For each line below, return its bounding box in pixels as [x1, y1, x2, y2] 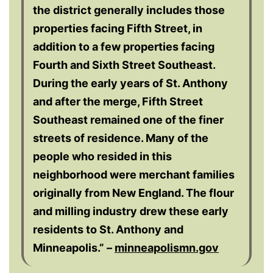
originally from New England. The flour [33, 186, 234, 199]
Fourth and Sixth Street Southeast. [33, 58, 216, 71]
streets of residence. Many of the [33, 131, 208, 144]
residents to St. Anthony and [33, 222, 183, 236]
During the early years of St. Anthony [33, 76, 228, 90]
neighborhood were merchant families [33, 168, 235, 181]
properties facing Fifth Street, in [33, 21, 202, 35]
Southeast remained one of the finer [33, 113, 224, 126]
